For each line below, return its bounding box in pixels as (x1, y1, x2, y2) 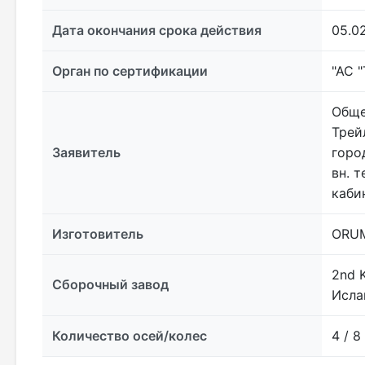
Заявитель (52, 144, 121, 161)
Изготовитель (52, 226, 143, 243)
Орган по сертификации (52, 63, 208, 80)
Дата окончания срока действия (52, 22, 262, 39)
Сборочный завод (52, 276, 169, 293)
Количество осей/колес (52, 328, 207, 345)
